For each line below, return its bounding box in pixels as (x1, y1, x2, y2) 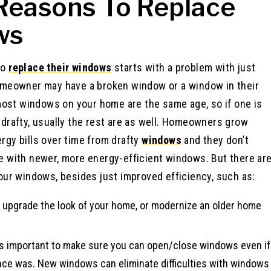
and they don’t (181, 133, 249, 146)
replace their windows (8, 60, 112, 74)
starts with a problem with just (111, 60, 256, 74)
